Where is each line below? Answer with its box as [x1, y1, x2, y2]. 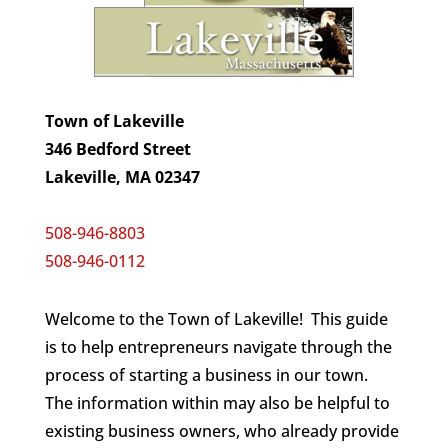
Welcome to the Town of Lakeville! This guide [44, 308, 388, 331]
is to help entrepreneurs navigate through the [44, 336, 392, 359]
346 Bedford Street [44, 138, 191, 161]
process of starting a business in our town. [44, 364, 372, 387]
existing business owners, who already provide [44, 420, 399, 443]
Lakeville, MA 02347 [44, 166, 200, 189]
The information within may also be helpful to [44, 392, 390, 415]
